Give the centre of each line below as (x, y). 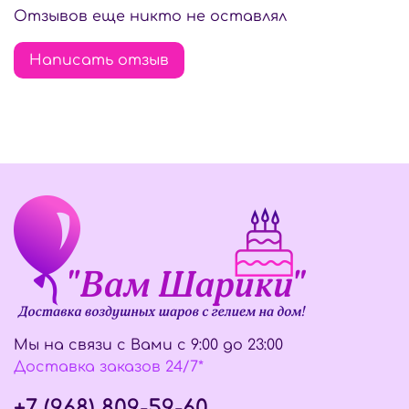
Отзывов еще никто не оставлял (150, 17)
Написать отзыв (99, 61)
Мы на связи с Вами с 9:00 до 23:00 (148, 346)
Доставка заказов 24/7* (109, 367)
